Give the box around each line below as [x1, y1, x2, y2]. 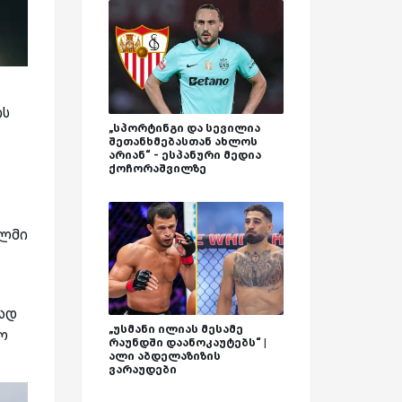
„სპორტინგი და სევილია [109, 120, 260, 135]
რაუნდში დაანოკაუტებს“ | [109, 336, 267, 350]
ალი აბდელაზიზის [109, 349, 221, 363]
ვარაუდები [109, 363, 177, 377]
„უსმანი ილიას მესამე [109, 322, 243, 336]
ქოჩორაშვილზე [109, 161, 206, 175]
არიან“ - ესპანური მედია [109, 147, 261, 162]
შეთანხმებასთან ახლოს [109, 134, 258, 148]
